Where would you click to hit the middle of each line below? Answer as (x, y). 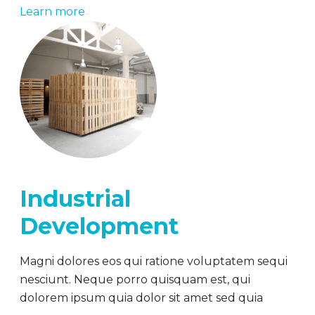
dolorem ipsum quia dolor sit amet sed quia (141, 298)
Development (99, 226)
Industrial (75, 199)
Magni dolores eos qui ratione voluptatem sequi (154, 261)
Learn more (52, 12)
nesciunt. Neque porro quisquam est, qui (135, 279)
